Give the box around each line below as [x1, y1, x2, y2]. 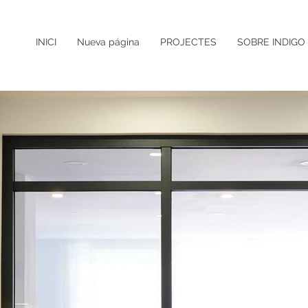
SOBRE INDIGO [237, 36, 305, 47]
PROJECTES [160, 36, 217, 47]
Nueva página [77, 36, 140, 47]
